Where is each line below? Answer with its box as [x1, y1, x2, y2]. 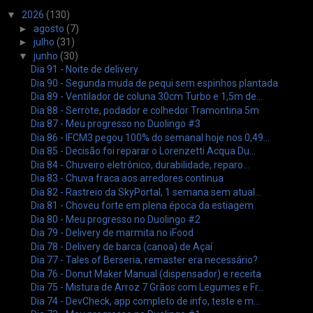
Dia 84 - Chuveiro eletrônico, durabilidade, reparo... [30, 159, 249, 170]
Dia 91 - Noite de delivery [30, 64, 138, 75]
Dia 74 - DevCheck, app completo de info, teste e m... [30, 295, 260, 307]
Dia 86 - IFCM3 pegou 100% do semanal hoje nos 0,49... [30, 131, 270, 143]
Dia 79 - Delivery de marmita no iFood [30, 227, 194, 238]
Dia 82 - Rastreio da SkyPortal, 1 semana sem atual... [30, 186, 261, 198]
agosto [33, 22, 66, 34]
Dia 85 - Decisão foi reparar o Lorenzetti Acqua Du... [30, 145, 256, 156]
